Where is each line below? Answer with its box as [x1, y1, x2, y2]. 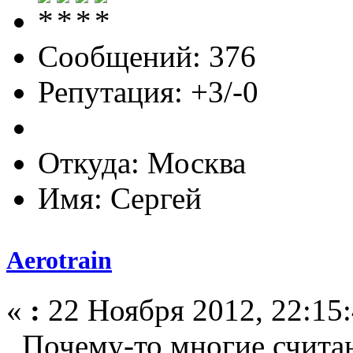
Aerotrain [6, 246, 112, 275]
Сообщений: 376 [38, 39, 256, 73]
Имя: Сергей [38, 180, 202, 215]
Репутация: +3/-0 [38, 74, 258, 109]
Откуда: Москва [38, 145, 246, 180]
